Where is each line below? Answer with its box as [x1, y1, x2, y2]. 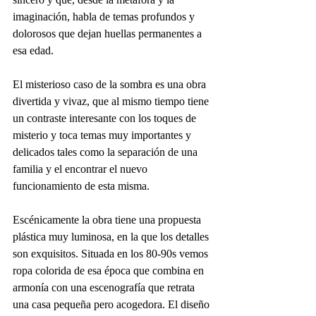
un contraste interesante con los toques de [13, 112, 199, 124]
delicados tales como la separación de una [13, 146, 200, 158]
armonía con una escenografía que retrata [13, 281, 197, 293]
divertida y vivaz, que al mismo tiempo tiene [13, 95, 212, 107]
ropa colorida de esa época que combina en [13, 265, 207, 276]
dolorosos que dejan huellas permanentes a [13, 28, 205, 39]
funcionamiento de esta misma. [13, 180, 152, 192]
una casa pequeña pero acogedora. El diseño [13, 298, 212, 310]
